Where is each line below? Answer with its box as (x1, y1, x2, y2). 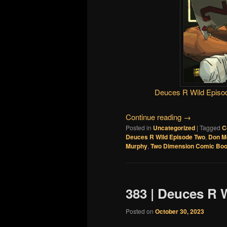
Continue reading (126, 111, 183, 122)
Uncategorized (153, 123, 195, 132)
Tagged (200, 123, 220, 132)
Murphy (126, 141, 147, 150)
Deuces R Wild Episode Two (126, 132, 205, 141)
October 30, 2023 (155, 207, 204, 216)
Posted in (126, 123, 152, 132)
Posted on (126, 207, 155, 216)
